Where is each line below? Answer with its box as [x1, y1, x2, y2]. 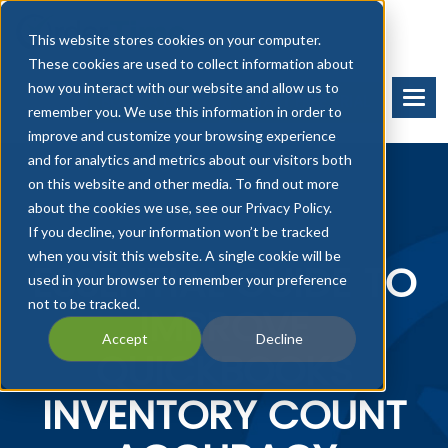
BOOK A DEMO [101, 89, 206, 115]
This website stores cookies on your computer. [28, 31, 321, 48]
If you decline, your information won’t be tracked [28, 223, 329, 240]
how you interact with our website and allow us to [28, 79, 339, 96]
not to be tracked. [28, 295, 140, 312]
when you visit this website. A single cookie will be [28, 247, 341, 264]
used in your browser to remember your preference [28, 271, 347, 288]
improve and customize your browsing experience [28, 127, 336, 144]
